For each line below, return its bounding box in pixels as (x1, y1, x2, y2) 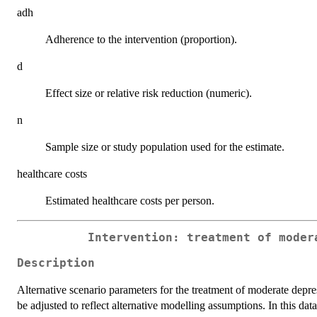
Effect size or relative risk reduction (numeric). (45, 86, 252, 99)
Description (17, 257, 95, 270)
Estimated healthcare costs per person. (45, 194, 214, 207)
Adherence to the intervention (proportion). (45, 33, 237, 45)
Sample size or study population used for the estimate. (45, 140, 284, 153)
